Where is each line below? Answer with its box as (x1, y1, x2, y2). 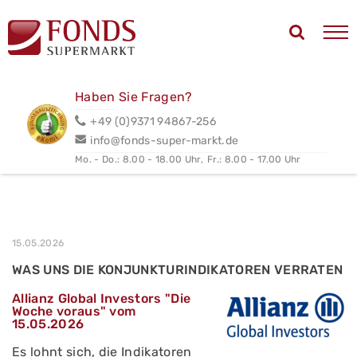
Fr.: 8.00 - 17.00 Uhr (207, 153, 301, 165)
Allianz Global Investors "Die (12, 291, 191, 306)
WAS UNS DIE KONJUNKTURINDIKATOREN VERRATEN (12, 262, 343, 277)
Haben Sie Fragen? (75, 88, 193, 104)
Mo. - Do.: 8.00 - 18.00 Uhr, (75, 153, 204, 165)
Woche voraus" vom (12, 304, 136, 319)
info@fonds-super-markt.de (90, 133, 239, 147)
